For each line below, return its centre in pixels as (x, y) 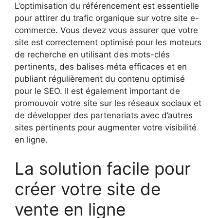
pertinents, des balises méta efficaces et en (101, 66)
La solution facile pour (103, 169)
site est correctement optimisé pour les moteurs (108, 42)
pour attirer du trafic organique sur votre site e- (107, 18)
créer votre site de (88, 189)
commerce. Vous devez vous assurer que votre (106, 30)
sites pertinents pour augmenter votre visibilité (106, 127)
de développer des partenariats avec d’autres (104, 115)
